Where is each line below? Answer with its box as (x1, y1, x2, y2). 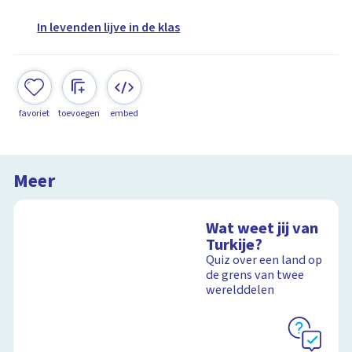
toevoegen (58, 106, 101, 120)
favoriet (19, 106, 50, 120)
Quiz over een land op (206, 251, 323, 269)
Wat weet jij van (206, 217, 319, 240)
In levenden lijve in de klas (37, 19, 181, 37)
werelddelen (206, 281, 275, 299)
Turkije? (206, 233, 263, 257)
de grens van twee (206, 266, 305, 284)
